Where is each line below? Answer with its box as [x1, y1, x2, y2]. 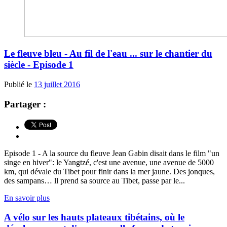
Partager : [4, 98, 46, 109]
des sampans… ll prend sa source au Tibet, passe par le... [4, 176, 185, 185]
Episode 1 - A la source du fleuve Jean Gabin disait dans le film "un [4, 148, 219, 158]
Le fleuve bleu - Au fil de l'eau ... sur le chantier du [4, 48, 212, 59]
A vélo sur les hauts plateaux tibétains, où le [4, 212, 184, 223]
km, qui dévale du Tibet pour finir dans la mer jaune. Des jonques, [4, 167, 215, 176]
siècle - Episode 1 [4, 59, 73, 70]
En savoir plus [4, 193, 50, 202]
